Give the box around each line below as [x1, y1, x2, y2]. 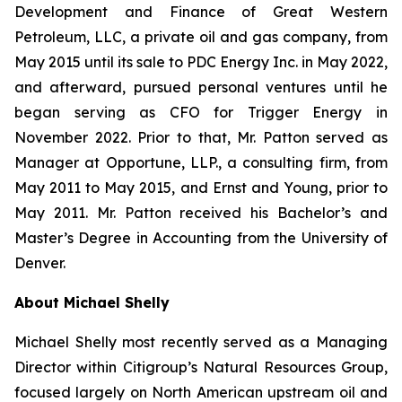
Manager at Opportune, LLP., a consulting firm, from [14, 153, 388, 171]
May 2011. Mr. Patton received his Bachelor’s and [14, 204, 388, 222]
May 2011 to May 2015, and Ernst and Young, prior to [14, 179, 388, 197]
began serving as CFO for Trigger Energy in [14, 103, 388, 121]
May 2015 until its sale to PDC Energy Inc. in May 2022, [14, 53, 388, 71]
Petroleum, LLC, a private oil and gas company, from [14, 28, 388, 46]
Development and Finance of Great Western [14, 3, 388, 21]
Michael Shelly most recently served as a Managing [14, 333, 388, 351]
